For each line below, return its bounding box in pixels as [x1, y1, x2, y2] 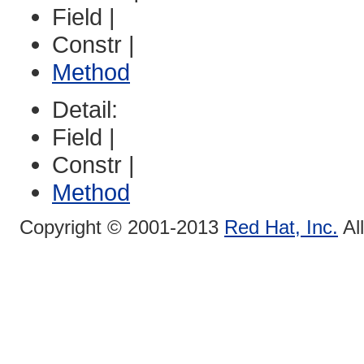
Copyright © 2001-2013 [19, 215, 224, 238]
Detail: [52, 95, 124, 123]
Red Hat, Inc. [224, 215, 338, 238]
